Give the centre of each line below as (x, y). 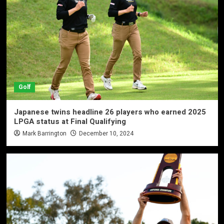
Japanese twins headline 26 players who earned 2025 (110, 112)
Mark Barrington (44, 133)
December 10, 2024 (106, 133)
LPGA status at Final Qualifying (70, 121)
